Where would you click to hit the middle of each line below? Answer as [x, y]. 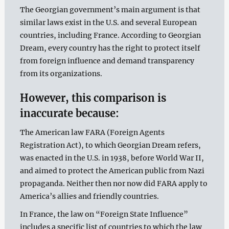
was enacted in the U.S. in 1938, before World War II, [112, 158]
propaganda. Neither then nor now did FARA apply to [113, 183]
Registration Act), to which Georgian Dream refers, [110, 145]
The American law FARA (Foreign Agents [92, 132]
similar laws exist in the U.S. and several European [108, 22]
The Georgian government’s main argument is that [110, 9]
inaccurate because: [69, 113]
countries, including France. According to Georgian [110, 35]
